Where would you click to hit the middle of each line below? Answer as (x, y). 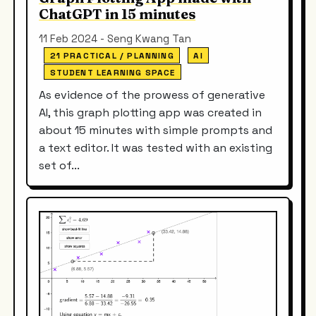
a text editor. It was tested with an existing (156, 147)
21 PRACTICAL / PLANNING (112, 56)
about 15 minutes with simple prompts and (156, 130)
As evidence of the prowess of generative (152, 95)
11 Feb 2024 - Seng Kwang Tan (115, 39)
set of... (60, 165)
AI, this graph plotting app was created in (151, 112)
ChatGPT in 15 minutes (117, 14)
